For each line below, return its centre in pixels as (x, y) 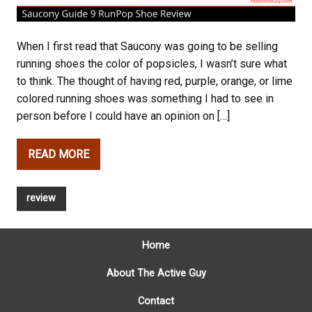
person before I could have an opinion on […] (123, 116)
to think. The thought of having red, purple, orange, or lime (155, 81)
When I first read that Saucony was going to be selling (147, 47)
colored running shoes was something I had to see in (145, 99)
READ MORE (58, 154)
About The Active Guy (156, 274)
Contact (156, 302)
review (41, 198)
